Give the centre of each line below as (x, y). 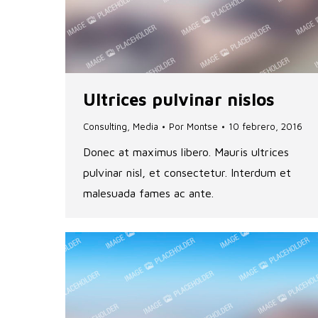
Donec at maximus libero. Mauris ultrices (186, 152)
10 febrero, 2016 (265, 127)
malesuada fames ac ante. (148, 193)
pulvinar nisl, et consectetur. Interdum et (187, 173)
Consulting (105, 127)
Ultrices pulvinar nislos (179, 100)
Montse (202, 127)
